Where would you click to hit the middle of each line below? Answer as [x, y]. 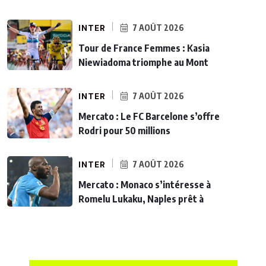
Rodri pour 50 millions [124, 130]
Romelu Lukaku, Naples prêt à [141, 199]
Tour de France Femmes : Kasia [144, 48]
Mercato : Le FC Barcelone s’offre [149, 116]
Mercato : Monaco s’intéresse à [145, 184]
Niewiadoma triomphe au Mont [143, 62]
